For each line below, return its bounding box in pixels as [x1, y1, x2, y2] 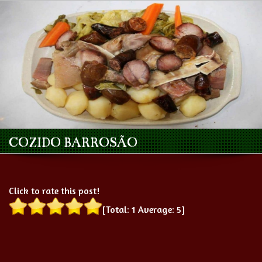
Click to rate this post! [9, 185, 99, 196]
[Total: [102, 204, 132, 215]
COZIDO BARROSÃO [9, 134, 137, 150]
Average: [136, 204, 177, 215]
